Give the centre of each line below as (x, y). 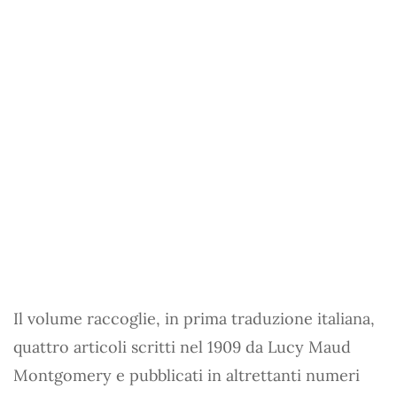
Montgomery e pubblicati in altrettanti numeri (187, 375)
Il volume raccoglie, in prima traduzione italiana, (194, 318)
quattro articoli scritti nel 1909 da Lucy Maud (182, 346)
